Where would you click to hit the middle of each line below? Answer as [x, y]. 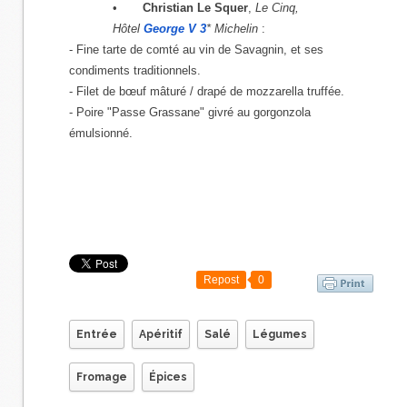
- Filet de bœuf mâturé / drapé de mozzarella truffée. [207, 91]
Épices [168, 377]
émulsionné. [101, 133]
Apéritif [161, 335]
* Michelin [232, 29]
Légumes [280, 335]
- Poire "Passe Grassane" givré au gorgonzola [190, 112]
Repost [221, 280]
